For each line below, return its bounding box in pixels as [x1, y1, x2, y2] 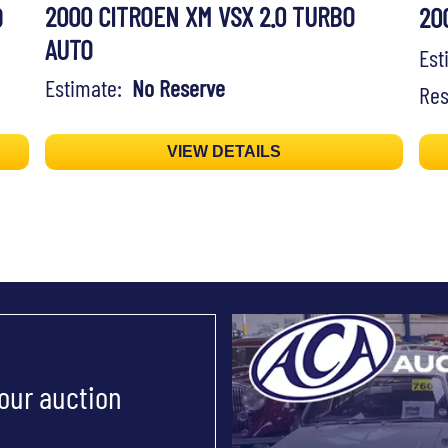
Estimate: [44, 73, 132, 103]
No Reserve [131, 73, 225, 103]
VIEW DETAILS [166, 143, 281, 161]
